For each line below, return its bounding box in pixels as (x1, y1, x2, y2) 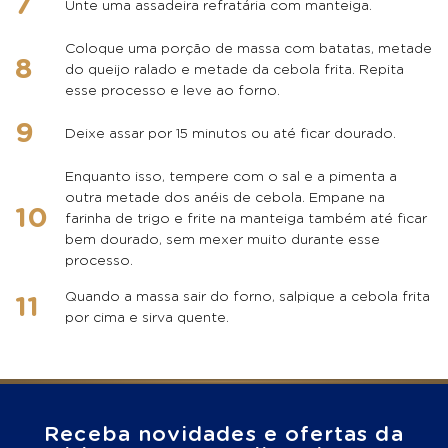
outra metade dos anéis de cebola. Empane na (65, 191, 385, 205)
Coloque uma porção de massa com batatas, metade (65, 42, 432, 56)
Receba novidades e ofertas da (44, 424, 404, 445)
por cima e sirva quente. (65, 311, 229, 325)
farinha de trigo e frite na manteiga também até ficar (65, 212, 427, 226)
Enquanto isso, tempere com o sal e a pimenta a (65, 170, 397, 184)
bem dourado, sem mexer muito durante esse (65, 233, 380, 247)
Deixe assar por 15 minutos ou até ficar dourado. (65, 127, 396, 141)
